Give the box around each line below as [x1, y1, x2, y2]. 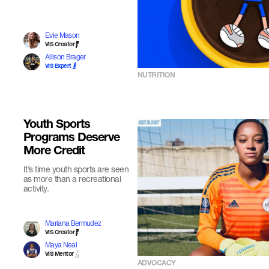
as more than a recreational [23, 174, 121, 184]
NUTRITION [137, 71, 175, 79]
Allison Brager [44, 53, 86, 61]
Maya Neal [44, 241, 77, 249]
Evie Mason [44, 31, 80, 40]
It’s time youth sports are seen [23, 164, 129, 174]
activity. [23, 183, 49, 193]
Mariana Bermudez [44, 219, 101, 228]
